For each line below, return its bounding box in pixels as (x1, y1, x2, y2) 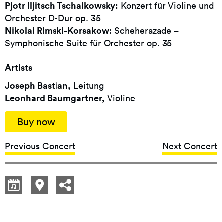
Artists (5, 61, 32, 73)
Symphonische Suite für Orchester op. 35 (5, 37, 172, 49)
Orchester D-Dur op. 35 (5, 12, 101, 24)
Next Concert (162, 140, 217, 152)
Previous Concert (5, 140, 75, 152)
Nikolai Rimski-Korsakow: (5, 24, 112, 36)
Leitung (71, 80, 104, 91)
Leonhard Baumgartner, (5, 92, 105, 104)
